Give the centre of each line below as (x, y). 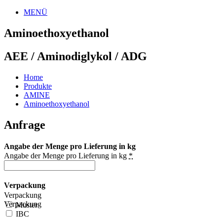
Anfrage (25, 125)
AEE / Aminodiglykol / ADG (75, 56)
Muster (26, 205)
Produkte (38, 86)
